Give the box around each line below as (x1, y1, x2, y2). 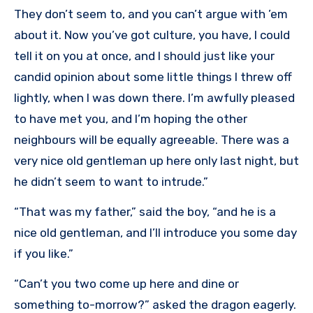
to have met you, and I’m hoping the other (14, 112, 247, 126)
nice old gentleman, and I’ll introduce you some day (14, 226, 297, 240)
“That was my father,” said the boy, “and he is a (14, 205, 276, 219)
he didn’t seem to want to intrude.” (14, 175, 208, 189)
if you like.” (14, 247, 73, 261)
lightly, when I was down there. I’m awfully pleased (14, 91, 295, 105)
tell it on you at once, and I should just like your (14, 49, 275, 64)
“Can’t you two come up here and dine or (14, 277, 239, 291)
